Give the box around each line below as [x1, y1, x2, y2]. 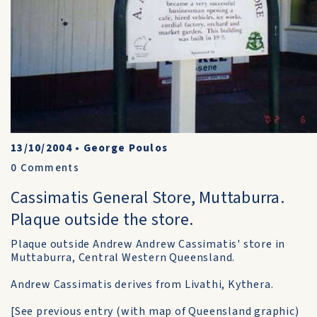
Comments [17, 161, 79, 175]
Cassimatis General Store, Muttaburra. [11, 185, 284, 210]
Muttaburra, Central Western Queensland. [11, 250, 236, 265]
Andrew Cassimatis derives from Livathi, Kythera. [11, 277, 274, 292]
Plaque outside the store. [11, 207, 194, 232]
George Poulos [83, 141, 168, 156]
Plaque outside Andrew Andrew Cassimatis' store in [11, 236, 286, 252]
